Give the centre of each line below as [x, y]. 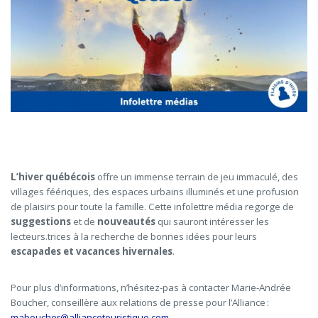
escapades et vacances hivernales [92, 251]
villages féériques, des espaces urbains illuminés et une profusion [155, 191]
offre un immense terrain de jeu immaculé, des [197, 176]
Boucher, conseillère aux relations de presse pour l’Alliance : [140, 302]
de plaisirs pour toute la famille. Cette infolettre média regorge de [152, 206]
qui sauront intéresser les [212, 221]
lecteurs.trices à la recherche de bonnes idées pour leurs [134, 236]
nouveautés [126, 221]
